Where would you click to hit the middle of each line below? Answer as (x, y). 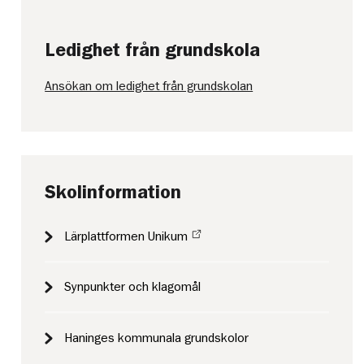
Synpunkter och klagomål (133, 287)
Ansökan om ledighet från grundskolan (149, 86)
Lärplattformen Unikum (126, 236)
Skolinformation (113, 191)
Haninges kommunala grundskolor (157, 338)
